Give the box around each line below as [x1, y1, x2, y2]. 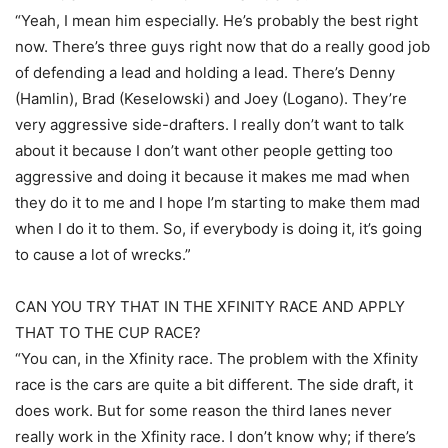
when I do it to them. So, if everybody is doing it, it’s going [15, 219, 422, 238]
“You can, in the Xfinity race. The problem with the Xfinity [15, 349, 418, 368]
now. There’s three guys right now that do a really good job [15, 37, 430, 56]
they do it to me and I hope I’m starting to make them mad [15, 193, 420, 212]
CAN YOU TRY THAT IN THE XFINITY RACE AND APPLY [15, 297, 405, 316]
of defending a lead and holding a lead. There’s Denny [15, 63, 395, 82]
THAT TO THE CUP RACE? [15, 323, 201, 342]
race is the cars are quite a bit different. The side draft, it [15, 375, 413, 394]
